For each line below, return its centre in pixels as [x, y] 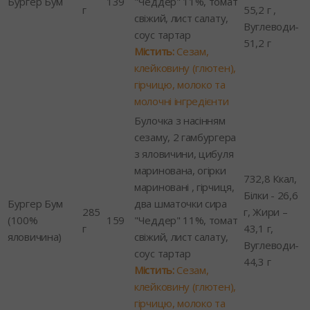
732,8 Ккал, [270, 178]
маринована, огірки [180, 170]
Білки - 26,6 [271, 195]
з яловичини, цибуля [184, 153]
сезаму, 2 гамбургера [185, 137]
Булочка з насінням [180, 120]
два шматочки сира [181, 203]
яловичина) [35, 236]
